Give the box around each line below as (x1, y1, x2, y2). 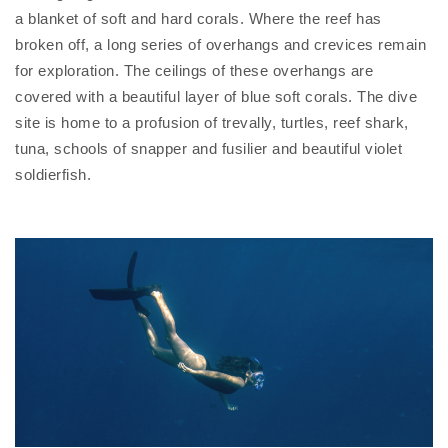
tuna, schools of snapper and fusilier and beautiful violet (15, 140, 402, 157)
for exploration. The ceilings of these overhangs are (15, 62, 373, 79)
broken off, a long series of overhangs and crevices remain (15, 36, 426, 53)
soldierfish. (15, 166, 91, 183)
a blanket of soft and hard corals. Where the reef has (15, 10, 382, 27)
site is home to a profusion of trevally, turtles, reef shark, (15, 114, 409, 131)
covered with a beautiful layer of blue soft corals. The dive (15, 88, 417, 105)
